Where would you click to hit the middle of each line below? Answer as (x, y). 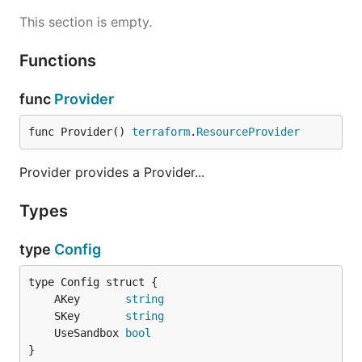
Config (78, 249)
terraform (161, 132)
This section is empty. (86, 22)
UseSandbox (90, 333)
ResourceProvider (248, 132)
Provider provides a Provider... (112, 172)
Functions (60, 61)
